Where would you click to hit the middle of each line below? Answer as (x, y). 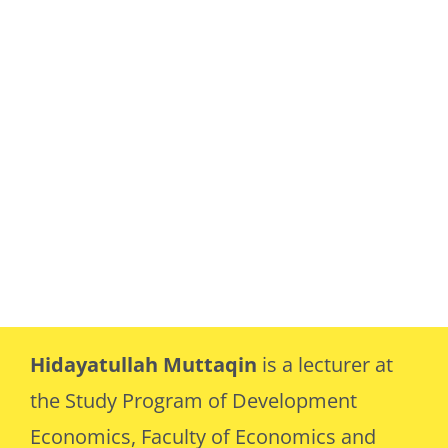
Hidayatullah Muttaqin (145, 365)
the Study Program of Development (193, 401)
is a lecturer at (327, 365)
